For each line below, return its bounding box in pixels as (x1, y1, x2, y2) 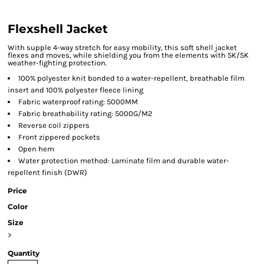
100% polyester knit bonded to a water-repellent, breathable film (18, 74, 245, 82)
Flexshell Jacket (8, 22, 108, 36)
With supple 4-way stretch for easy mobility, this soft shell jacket (8, 43, 237, 52)
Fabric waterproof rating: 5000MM (18, 97, 138, 106)
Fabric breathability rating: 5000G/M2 (18, 109, 153, 118)
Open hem (18, 144, 54, 153)
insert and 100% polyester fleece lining (8, 85, 143, 94)
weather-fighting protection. (8, 58, 107, 67)
